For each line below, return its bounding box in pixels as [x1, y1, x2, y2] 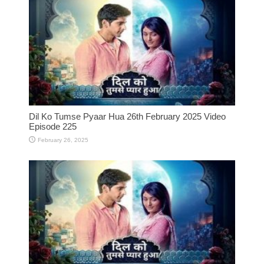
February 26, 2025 [38, 136, 88, 143]
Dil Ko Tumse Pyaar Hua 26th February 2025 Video [29, 111, 226, 121]
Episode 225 [29, 121, 77, 131]
